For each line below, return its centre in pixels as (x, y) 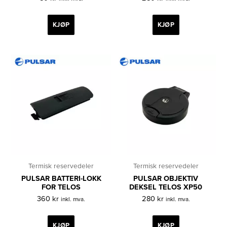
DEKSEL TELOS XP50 (166, 187)
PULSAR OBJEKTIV (166, 178)
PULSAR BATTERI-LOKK (61, 178)
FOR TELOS (61, 187)
